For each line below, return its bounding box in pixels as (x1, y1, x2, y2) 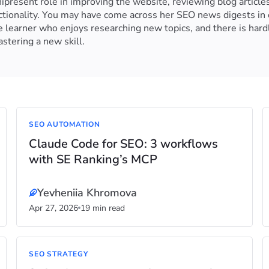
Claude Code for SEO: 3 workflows (28, 136, 218, 152)
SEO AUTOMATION (28, 119, 101, 129)
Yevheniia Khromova (37, 186, 137, 200)
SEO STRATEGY (28, 249, 89, 259)
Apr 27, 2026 (28, 202, 78, 214)
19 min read (80, 202, 125, 214)
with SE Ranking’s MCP (28, 151, 157, 168)
